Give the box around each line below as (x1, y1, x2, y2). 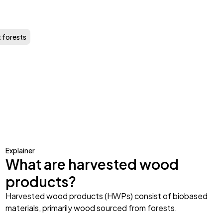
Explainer (5, 146, 35, 155)
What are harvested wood (5, 155, 179, 173)
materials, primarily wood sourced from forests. (5, 203, 177, 214)
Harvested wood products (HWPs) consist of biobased (5, 191, 208, 202)
